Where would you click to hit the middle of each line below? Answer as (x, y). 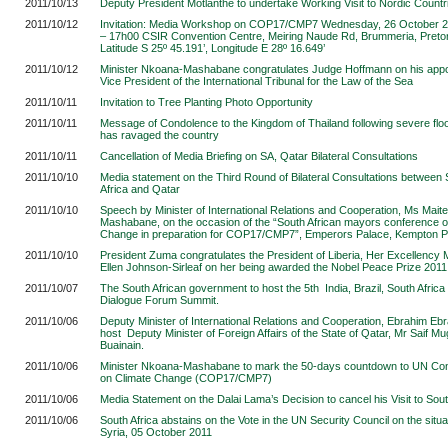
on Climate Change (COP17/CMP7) (186, 378)
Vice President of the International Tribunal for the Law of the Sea (256, 81)
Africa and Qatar (140, 189)
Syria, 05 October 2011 (156, 432)
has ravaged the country (159, 135)
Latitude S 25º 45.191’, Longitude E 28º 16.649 (211, 48)
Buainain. (122, 345)
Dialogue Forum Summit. (159, 300)
